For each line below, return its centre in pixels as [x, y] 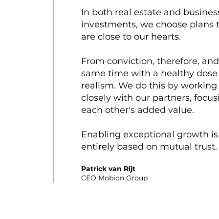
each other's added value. [138, 110]
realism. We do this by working [149, 86]
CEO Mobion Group [114, 178]
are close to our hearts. [131, 37]
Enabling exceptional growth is [150, 134]
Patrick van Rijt [108, 169]
